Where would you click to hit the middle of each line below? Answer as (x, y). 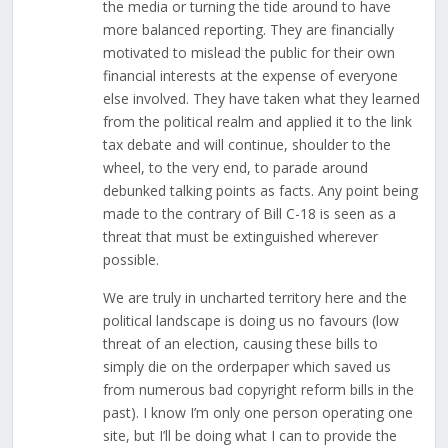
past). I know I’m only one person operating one (257, 413)
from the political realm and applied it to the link (257, 122)
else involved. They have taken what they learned (261, 99)
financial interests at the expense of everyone (250, 76)
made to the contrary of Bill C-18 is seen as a (249, 214)
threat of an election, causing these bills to (240, 344)
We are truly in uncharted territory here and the (254, 298)
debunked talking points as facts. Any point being (260, 191)
